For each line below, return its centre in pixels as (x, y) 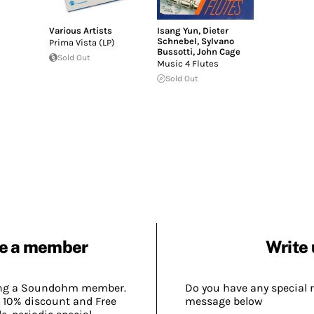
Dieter (215, 30)
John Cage (218, 51)
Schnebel (177, 41)
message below (224, 301)
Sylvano (217, 41)
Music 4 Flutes (187, 63)
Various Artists (80, 30)
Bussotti (175, 51)
